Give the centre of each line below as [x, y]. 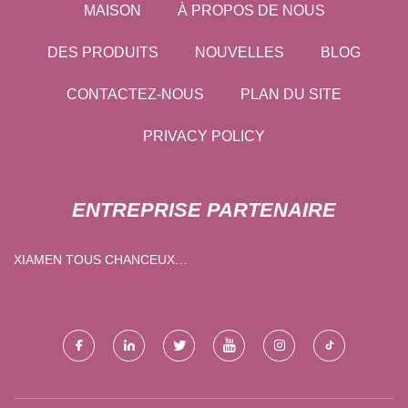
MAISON [112, 10]
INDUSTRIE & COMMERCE [50, 280]
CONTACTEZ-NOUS [135, 94]
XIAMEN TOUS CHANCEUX [40, 259]
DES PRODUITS [103, 52]
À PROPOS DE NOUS [251, 10]
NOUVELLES [240, 52]
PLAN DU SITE [291, 94]
